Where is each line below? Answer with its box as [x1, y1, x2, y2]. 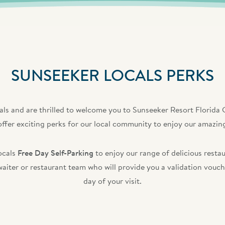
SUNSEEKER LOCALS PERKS [11, 63, 214, 86]
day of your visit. [83, 175, 142, 187]
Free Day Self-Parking [17, 147, 95, 159]
